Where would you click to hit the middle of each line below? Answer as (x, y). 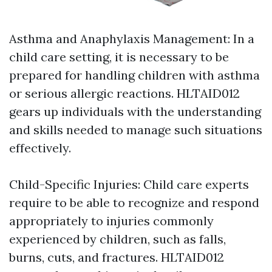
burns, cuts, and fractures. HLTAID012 (117, 257)
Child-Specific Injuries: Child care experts (129, 185)
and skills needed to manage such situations (136, 130)
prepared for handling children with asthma (134, 75)
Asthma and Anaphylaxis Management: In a (132, 39)
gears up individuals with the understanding (135, 112)
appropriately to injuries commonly (111, 221)
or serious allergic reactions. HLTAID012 (124, 93)
